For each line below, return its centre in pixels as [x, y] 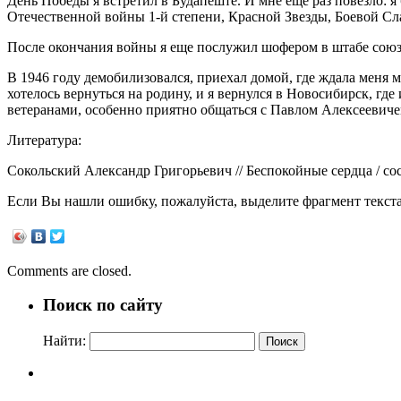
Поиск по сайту [103, 305]
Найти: [64, 341]
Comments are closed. [69, 270]
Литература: [44, 140]
